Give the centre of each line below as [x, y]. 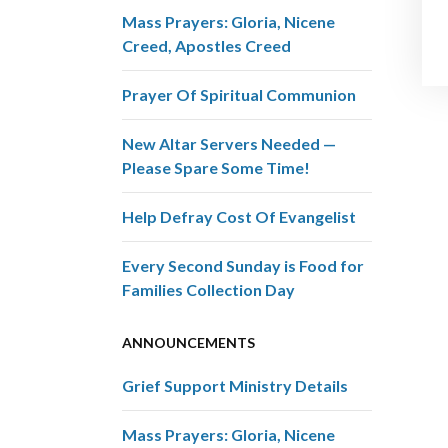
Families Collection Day [208, 289]
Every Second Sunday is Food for [243, 265]
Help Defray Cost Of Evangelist [239, 216]
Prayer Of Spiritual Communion [239, 94]
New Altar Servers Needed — [229, 143]
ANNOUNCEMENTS [188, 342]
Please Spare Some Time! [216, 167]
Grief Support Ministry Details [235, 385]
